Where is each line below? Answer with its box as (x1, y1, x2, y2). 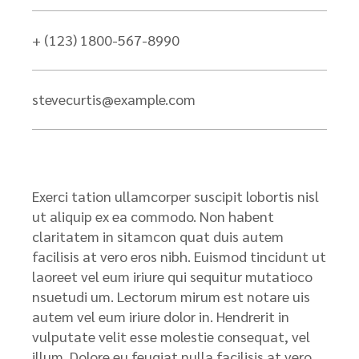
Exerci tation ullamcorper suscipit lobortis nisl (32, 187, 319, 205)
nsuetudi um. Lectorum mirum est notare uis (32, 287, 310, 305)
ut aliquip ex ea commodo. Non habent (32, 207, 274, 225)
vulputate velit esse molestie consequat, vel (32, 327, 310, 345)
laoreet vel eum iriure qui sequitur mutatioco (32, 267, 313, 285)
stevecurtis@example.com (32, 90, 196, 108)
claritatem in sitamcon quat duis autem (32, 227, 284, 245)
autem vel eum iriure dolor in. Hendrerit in (32, 307, 289, 325)
